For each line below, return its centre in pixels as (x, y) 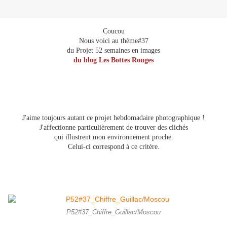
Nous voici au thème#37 (113, 41)
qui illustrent (72, 137)
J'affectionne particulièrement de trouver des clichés (113, 128)
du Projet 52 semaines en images (113, 51)
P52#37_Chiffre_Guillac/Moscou (113, 213)
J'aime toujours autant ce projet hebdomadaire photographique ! (113, 118)
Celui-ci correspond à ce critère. (113, 147)
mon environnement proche (131, 137)
